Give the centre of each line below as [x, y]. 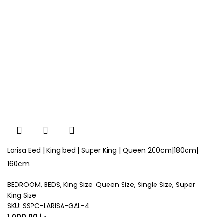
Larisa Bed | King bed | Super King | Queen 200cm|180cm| [103, 150]
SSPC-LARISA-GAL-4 [56, 206]
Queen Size [115, 185]
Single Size [155, 185]
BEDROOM [24, 185]
